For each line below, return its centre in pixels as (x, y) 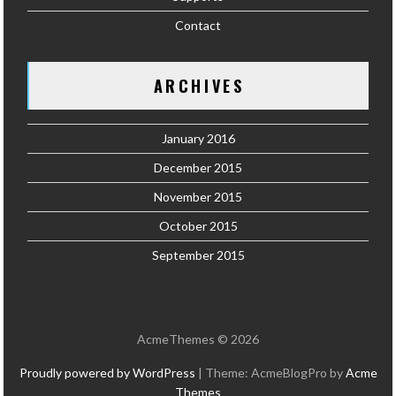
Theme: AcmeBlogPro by (275, 372)
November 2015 (198, 196)
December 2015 (198, 167)
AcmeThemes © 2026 (198, 339)
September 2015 (198, 255)
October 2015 (198, 225)
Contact (198, 25)
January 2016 (198, 138)
